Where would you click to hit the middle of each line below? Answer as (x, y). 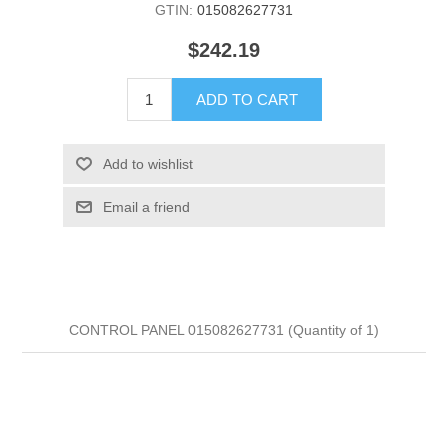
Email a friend (146, 206)
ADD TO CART (246, 99)
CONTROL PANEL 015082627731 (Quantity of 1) (224, 329)
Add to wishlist (147, 163)
